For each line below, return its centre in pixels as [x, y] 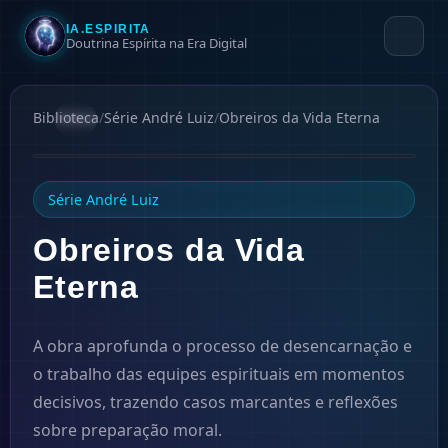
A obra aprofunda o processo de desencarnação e [222, 346]
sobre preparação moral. [127, 430]
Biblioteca [66, 117]
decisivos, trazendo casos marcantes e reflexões [215, 402]
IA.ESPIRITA [108, 28]
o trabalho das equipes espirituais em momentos [219, 374]
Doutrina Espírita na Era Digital [156, 42]
